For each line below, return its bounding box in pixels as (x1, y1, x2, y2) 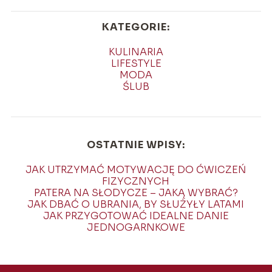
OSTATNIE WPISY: (86, 138, 185, 152)
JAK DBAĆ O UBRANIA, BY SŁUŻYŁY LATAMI (27, 198, 245, 211)
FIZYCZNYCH (102, 175, 170, 188)
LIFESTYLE (110, 57, 161, 70)
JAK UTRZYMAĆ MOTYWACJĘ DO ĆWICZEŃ (25, 163, 246, 177)
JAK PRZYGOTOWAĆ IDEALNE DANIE (42, 209, 229, 223)
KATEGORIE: (102, 21, 170, 34)
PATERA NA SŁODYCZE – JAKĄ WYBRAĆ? (33, 186, 238, 200)
